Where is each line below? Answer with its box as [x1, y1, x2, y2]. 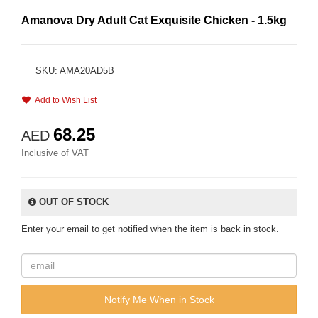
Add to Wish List [31, 95, 97, 105]
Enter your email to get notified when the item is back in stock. [21, 224, 279, 234]
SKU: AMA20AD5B [35, 65, 114, 76]
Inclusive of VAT [21, 148, 89, 158]
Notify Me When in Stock [104, 294, 214, 305]
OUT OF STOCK [36, 197, 109, 207]
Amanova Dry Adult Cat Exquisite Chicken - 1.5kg [21, 14, 287, 26]
